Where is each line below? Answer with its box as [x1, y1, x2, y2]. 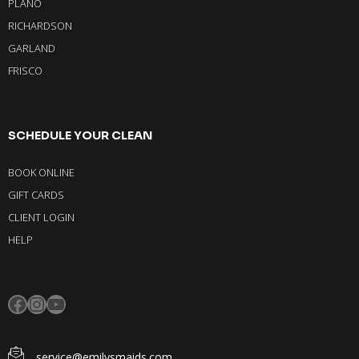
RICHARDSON [8, 18, 72, 34]
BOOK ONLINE [8, 165, 75, 180]
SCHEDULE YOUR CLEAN [8, 128, 152, 143]
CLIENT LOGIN [8, 210, 75, 225]
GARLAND [8, 41, 55, 56]
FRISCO [8, 63, 42, 79]
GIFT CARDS [8, 188, 64, 203]
